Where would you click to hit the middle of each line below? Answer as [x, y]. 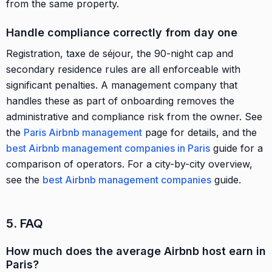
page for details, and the [199, 132]
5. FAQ [25, 223]
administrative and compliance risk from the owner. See [134, 116]
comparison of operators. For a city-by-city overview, [129, 164]
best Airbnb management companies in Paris [108, 148]
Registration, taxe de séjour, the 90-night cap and [120, 53]
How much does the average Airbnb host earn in [136, 251]
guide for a [236, 148]
